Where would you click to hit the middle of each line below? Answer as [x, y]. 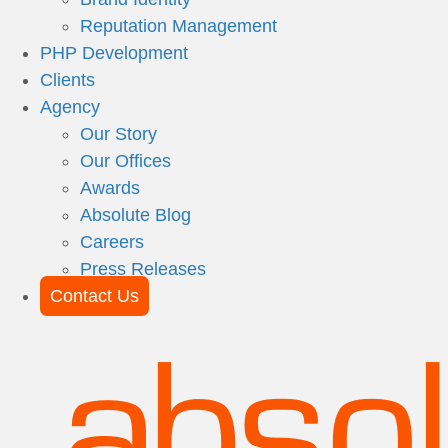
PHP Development [114, 53]
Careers [112, 242]
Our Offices [125, 161]
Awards [110, 188]
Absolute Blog [135, 215]
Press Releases [143, 269]
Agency [70, 107]
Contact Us [94, 296]
